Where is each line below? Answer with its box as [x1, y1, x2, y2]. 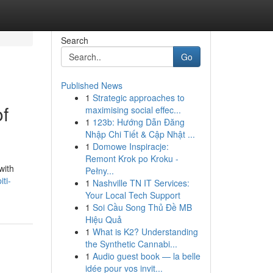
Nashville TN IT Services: [92, 177, 190, 189]
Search [60, 34, 88, 46]
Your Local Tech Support [85, 189, 180, 201]
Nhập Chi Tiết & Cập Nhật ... [85, 128, 195, 140]
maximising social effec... [85, 104, 181, 116]
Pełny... [85, 165, 114, 177]
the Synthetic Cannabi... [85, 238, 177, 250]
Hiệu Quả [85, 213, 122, 225]
